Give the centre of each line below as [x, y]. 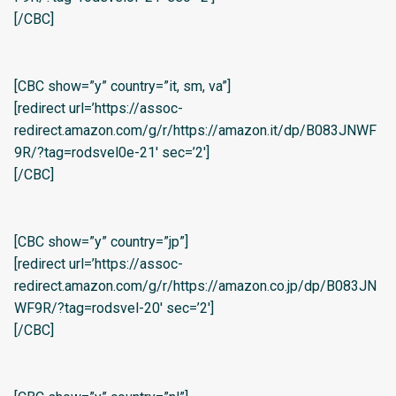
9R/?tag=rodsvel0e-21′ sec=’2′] [112, 153]
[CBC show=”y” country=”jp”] [101, 242]
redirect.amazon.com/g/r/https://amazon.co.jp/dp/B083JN [195, 286]
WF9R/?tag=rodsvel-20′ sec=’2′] [114, 308]
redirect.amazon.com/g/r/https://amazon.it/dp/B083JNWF [195, 131]
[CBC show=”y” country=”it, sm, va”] [122, 87]
